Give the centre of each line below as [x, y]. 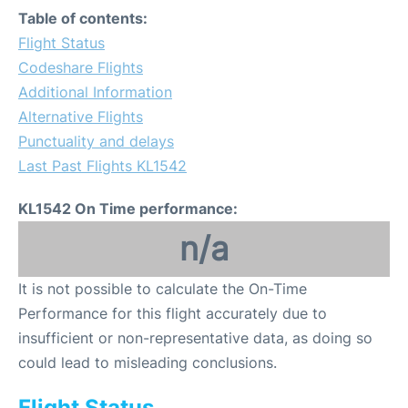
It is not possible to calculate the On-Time [163, 289]
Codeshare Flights [81, 67]
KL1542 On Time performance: [128, 209]
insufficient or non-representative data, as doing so [195, 338]
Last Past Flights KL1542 [102, 166]
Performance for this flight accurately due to [173, 313]
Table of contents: [83, 18]
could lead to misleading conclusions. [148, 362]
